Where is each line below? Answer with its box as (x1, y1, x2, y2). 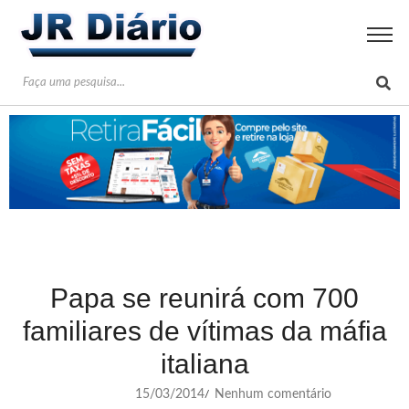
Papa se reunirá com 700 (50, 282, 359, 313)
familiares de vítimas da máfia (22, 315, 387, 346)
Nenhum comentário (211, 387, 331, 401)
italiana (160, 348, 249, 379)
